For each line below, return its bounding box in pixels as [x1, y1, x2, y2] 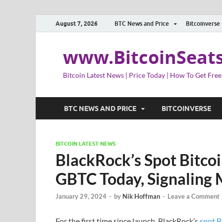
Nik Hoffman [122, 192, 160, 201]
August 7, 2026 [55, 19, 98, 27]
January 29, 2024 [55, 192, 107, 201]
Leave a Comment [167, 192, 220, 201]
